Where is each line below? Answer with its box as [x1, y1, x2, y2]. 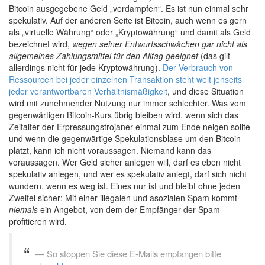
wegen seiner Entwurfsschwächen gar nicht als [72, 37, 247, 50]
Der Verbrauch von [163, 61, 233, 73]
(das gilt [198, 49, 230, 62]
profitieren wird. [9, 215, 67, 227]
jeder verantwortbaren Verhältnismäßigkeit [9, 85, 167, 97]
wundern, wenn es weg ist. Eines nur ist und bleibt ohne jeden [9, 179, 240, 192]
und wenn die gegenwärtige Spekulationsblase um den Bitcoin [9, 132, 241, 144]
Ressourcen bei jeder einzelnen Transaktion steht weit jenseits [9, 73, 242, 85]
